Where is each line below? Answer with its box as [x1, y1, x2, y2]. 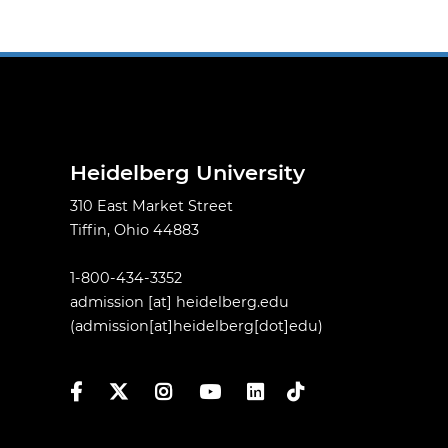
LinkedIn [246, 381, 310, 400]
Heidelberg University [70, 160, 305, 185]
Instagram [154, 381, 228, 400]
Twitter [108, 381, 160, 400]
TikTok [267, 381, 313, 400]
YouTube [198, 381, 261, 400]
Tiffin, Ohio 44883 [70, 221, 199, 239]
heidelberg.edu [176, 293, 289, 311]
